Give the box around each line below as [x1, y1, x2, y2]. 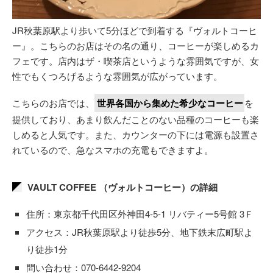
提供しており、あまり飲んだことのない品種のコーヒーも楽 [12, 113, 259, 126]
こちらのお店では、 [12, 96, 94, 110]
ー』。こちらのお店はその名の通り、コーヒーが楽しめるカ [12, 39, 259, 52]
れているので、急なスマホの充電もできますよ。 [12, 143, 213, 157]
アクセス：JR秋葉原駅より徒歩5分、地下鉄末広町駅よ [26, 225, 253, 239]
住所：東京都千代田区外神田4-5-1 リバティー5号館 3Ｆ [26, 207, 253, 221]
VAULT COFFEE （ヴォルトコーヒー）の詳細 [27, 180, 218, 194]
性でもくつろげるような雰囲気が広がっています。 [12, 69, 222, 83]
